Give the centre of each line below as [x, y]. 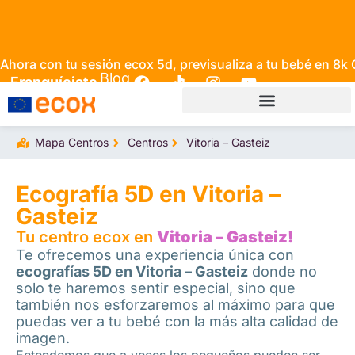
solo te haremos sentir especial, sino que [156, 288]
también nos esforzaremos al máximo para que [176, 305]
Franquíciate [54, 82]
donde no [282, 271]
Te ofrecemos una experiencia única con [155, 255]
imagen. [43, 338]
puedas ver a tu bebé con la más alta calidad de [177, 321]
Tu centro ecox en [86, 237]
